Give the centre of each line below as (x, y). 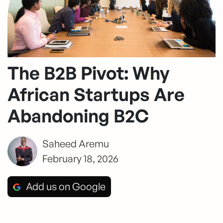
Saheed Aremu (76, 143)
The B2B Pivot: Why (89, 73)
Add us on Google (66, 186)
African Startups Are (96, 94)
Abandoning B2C (78, 115)
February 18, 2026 (80, 158)
